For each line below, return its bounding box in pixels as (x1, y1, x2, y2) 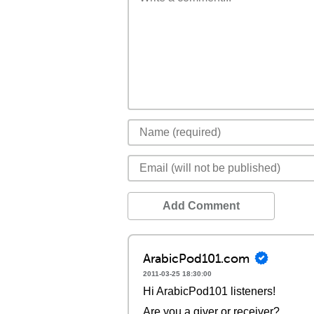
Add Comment (163, 200, 240, 212)
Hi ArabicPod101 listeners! (143, 285, 275, 297)
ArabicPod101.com (143, 250, 250, 266)
